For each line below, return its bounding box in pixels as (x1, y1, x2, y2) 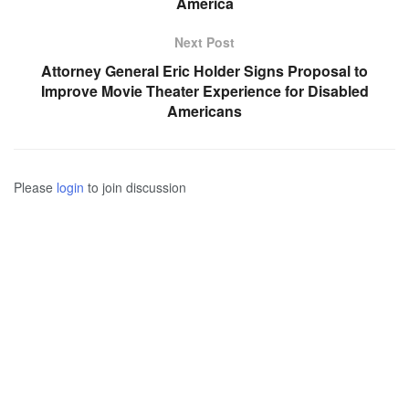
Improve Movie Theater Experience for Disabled (40, 80, 369, 102)
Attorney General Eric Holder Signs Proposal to (41, 60, 368, 82)
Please (14, 178, 57, 197)
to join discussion (84, 178, 186, 197)
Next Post (174, 33, 235, 52)
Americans (167, 100, 242, 122)
